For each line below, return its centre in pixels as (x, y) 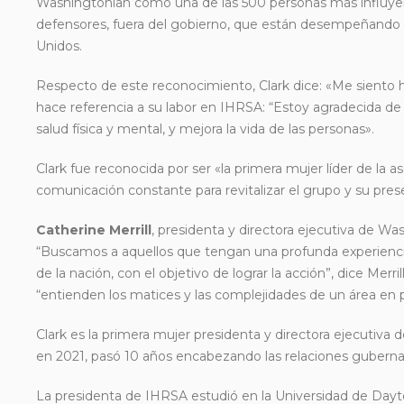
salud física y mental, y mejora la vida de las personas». (205, 129)
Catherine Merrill (94, 230)
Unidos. (59, 46)
